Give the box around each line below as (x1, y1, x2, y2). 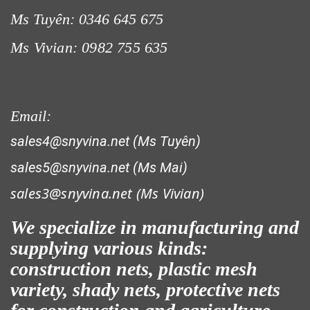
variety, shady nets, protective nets (10, 279, 280, 301)
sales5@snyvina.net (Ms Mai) (10, 159, 188, 176)
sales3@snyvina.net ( (10, 184, 140, 203)
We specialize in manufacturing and (10, 217, 299, 239)
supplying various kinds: (10, 237, 208, 259)
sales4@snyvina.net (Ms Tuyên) (10, 133, 201, 150)
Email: (10, 107, 55, 125)
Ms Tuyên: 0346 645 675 (10, 10, 163, 28)
